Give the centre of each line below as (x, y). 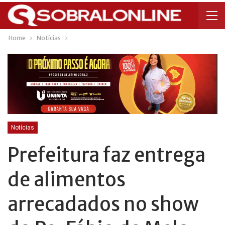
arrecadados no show (103, 204)
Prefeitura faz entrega (106, 155)
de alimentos (67, 179)
